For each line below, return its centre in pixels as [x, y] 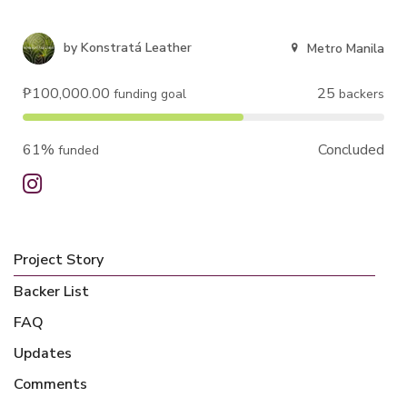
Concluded [351, 150]
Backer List [51, 292]
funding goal [148, 94]
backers [360, 94]
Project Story [59, 260]
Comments [50, 384]
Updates [43, 353]
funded [77, 150]
